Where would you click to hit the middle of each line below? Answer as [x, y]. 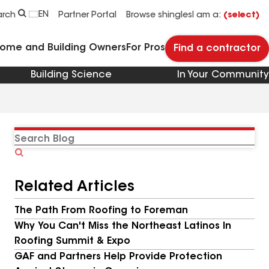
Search [38, 158]
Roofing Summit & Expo [72, 241]
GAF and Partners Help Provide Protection [118, 257]
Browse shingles [159, 16]
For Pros [146, 48]
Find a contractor [217, 49]
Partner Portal [87, 16]
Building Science [71, 75]
